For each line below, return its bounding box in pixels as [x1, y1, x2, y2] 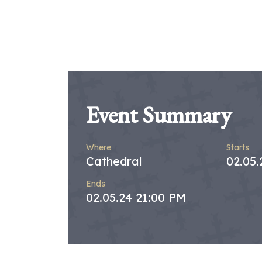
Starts [226, 142, 249, 153]
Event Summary [86, 99, 232, 130]
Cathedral [86, 153, 142, 168]
